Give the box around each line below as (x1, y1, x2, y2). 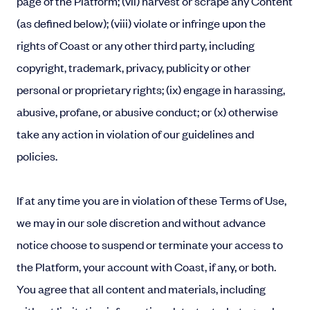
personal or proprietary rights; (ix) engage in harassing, (17, 82, 285, 97)
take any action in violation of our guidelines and (17, 126, 254, 141)
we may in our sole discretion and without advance (17, 215, 266, 230)
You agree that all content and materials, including (17, 281, 266, 296)
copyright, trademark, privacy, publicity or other (17, 60, 250, 75)
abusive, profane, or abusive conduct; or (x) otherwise (17, 104, 278, 119)
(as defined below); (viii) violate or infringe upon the (17, 15, 266, 30)
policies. (17, 148, 57, 163)
